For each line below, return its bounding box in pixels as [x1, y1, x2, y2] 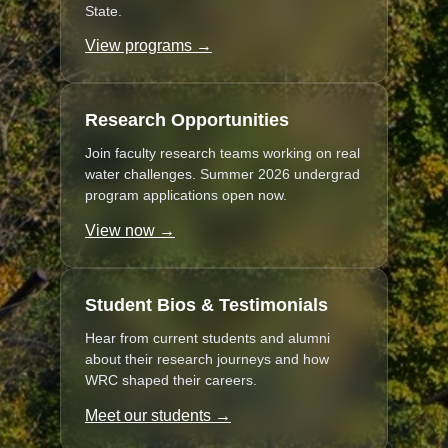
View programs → [85, 37, 212, 55]
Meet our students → [85, 407, 231, 425]
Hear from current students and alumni [85, 330, 330, 347]
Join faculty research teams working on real [85, 145, 360, 162]
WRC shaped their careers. [85, 372, 257, 389]
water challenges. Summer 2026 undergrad [85, 166, 360, 183]
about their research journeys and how [85, 351, 329, 368]
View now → [85, 222, 175, 240]
